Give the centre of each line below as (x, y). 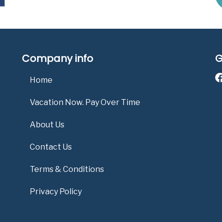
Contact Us (51, 147)
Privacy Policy (56, 192)
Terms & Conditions (67, 169)
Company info (57, 59)
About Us (47, 125)
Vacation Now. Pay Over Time (85, 103)
